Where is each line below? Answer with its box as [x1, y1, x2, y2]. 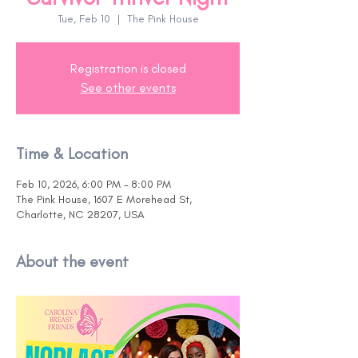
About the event [16, 252, 129, 271]
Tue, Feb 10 [57, 12, 110, 26]
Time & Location [16, 144, 128, 163]
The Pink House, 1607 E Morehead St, [16, 193, 192, 206]
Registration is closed [70, 61, 186, 76]
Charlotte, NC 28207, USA [16, 208, 145, 221]
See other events [80, 80, 176, 95]
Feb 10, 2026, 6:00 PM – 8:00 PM [16, 177, 171, 191]
